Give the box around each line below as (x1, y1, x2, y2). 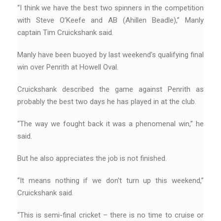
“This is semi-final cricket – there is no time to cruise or (17, 210, 204, 220)
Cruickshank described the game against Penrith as (17, 84, 204, 94)
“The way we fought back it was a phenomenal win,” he (17, 119, 204, 128)
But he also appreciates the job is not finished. (17, 153, 167, 163)
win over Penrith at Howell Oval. (17, 62, 118, 72)
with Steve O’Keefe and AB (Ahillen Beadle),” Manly (17, 15, 204, 25)
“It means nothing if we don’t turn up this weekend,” (17, 176, 204, 185)
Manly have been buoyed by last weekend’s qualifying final (17, 50, 204, 59)
